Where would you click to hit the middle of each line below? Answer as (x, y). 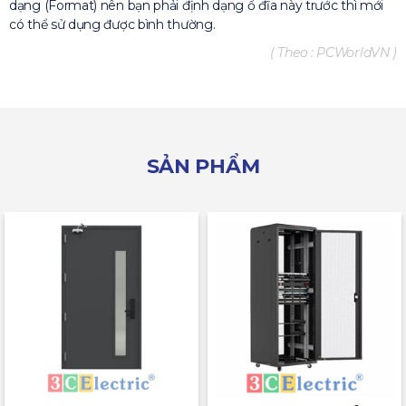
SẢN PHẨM (203, 167)
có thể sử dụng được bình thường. (112, 25)
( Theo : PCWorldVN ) (333, 53)
